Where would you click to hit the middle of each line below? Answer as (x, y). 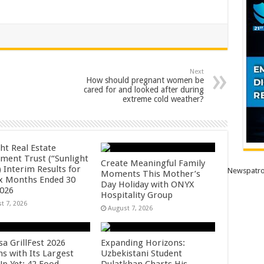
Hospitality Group (137, 195)
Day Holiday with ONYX (148, 184)
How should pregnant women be (145, 80)
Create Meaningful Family (153, 163)
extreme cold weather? (163, 99)
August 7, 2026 (131, 208)
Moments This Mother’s (151, 174)
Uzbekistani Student (142, 253)
